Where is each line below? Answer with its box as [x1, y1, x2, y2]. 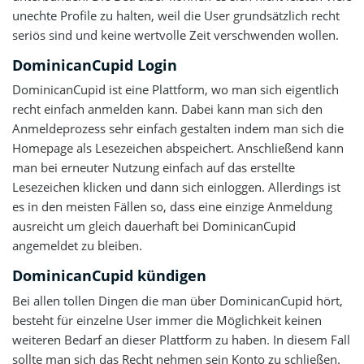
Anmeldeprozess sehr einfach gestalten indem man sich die [12, 120, 344, 136]
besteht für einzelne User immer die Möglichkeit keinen [12, 311, 322, 328]
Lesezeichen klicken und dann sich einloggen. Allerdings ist [12, 179, 340, 195]
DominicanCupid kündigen [12, 266, 206, 285]
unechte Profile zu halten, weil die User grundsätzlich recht [12, 6, 340, 24]
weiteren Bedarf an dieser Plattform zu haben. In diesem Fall [12, 331, 350, 348]
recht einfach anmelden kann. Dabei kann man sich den [12, 101, 323, 117]
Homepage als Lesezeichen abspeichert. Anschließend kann [12, 140, 344, 156]
